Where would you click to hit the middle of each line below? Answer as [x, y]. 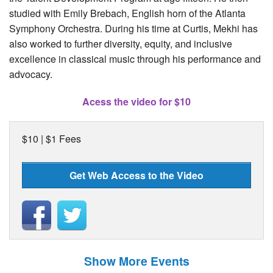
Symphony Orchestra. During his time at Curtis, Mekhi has [133, 28]
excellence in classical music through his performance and [135, 58]
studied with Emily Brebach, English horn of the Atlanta [127, 13]
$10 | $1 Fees [51, 138]
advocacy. [31, 74]
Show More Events [136, 261]
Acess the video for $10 [136, 101]
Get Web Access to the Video [136, 175]
